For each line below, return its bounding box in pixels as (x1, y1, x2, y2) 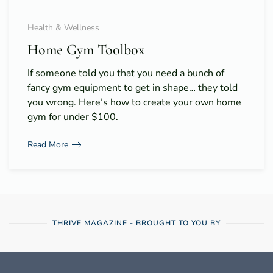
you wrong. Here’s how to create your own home (27, 96, 241, 110)
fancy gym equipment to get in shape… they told (27, 81, 238, 95)
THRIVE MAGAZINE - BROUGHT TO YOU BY (52, 218, 221, 229)
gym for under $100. (27, 110, 118, 124)
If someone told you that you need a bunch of (27, 66, 224, 80)
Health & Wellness (27, 22, 99, 34)
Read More (27, 138, 68, 151)
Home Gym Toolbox (27, 41, 145, 59)
